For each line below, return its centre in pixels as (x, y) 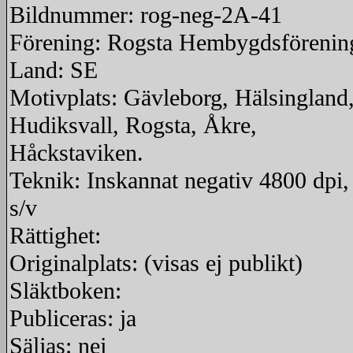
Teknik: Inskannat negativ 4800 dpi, (179, 180)
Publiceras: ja (73, 318)
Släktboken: (65, 291)
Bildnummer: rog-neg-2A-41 (146, 15)
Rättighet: (55, 236)
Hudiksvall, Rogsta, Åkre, (133, 125)
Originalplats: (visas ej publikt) (156, 263)
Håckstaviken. (76, 153)
